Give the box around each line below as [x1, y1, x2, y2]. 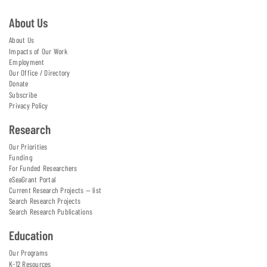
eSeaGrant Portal [9, 174, 55, 184]
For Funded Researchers [9, 163, 77, 173]
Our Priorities [9, 141, 48, 151]
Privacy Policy [9, 100, 48, 110]
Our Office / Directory [9, 68, 70, 78]
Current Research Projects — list [9, 185, 101, 195]
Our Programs [9, 248, 48, 258]
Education [9, 228, 53, 243]
